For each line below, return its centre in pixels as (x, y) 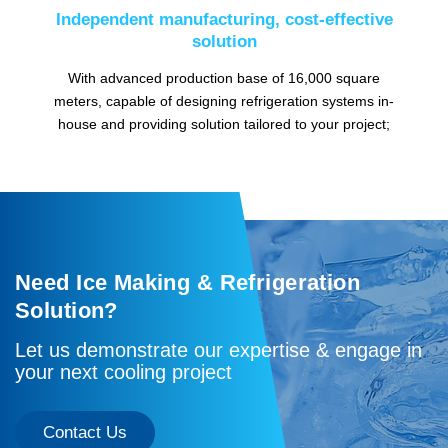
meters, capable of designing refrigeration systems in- (224, 101)
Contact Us (85, 433)
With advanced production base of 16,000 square (224, 78)
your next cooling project (123, 372)
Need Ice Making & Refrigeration (188, 283)
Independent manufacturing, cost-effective (224, 20)
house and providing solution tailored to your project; (224, 124)
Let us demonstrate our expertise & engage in (218, 350)
